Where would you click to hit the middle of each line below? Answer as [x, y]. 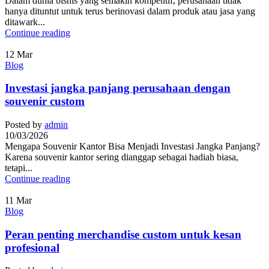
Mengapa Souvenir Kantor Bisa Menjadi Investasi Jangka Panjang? [132, 146]
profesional [32, 247]
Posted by [23, 124]
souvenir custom [45, 101]
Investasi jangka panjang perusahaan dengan [118, 88]
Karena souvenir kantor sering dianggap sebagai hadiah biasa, [122, 157]
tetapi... [19, 168]
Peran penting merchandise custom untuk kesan [123, 234]
